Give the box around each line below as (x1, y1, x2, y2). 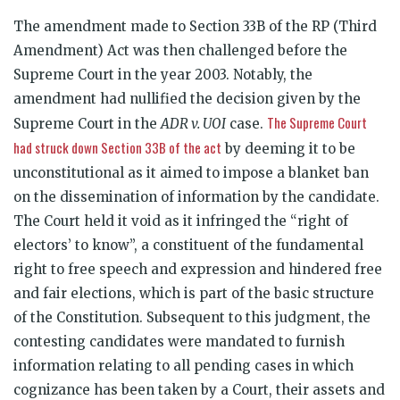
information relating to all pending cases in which (13, 356, 354, 374)
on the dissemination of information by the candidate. (13, 187, 379, 205)
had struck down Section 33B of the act (13, 137, 221, 157)
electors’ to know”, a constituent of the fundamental (13, 236, 363, 254)
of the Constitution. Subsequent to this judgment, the (13, 308, 371, 326)
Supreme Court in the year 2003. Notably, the (13, 65, 312, 83)
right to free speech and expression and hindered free (13, 260, 382, 278)
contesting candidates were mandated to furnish (13, 332, 345, 350)
